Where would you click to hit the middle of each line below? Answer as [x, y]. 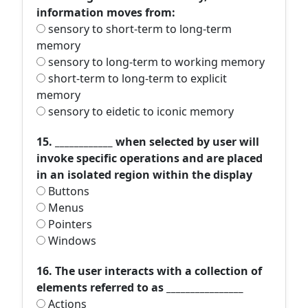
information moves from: [106, 12]
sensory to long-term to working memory [155, 62]
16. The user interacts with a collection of [149, 271]
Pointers [69, 224]
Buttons [67, 191]
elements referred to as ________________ [140, 287]
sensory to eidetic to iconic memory [140, 111]
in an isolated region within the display [144, 175]
